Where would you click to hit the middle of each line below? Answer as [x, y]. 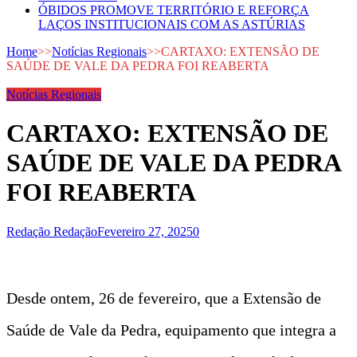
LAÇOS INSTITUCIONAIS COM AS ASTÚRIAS [172, 24]
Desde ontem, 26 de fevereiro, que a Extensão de [164, 298]
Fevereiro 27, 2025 [145, 231]
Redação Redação [52, 231]
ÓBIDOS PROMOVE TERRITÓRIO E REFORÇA [174, 10]
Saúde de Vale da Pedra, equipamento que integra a [171, 330]
